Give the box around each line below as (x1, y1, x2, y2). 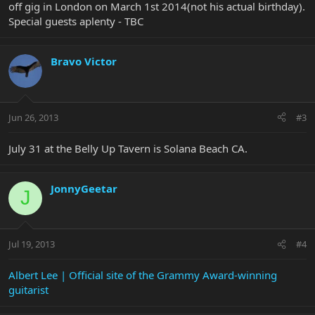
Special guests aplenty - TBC (8, 14, 143, 29)
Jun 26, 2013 (8, 110, 58, 124)
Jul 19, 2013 (8, 238, 55, 251)
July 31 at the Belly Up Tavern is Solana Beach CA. (8, 141, 247, 155)
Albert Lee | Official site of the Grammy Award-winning (8, 268, 277, 283)
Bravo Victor (51, 54, 117, 69)
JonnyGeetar (51, 181, 117, 195)
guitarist (8, 283, 49, 297)
